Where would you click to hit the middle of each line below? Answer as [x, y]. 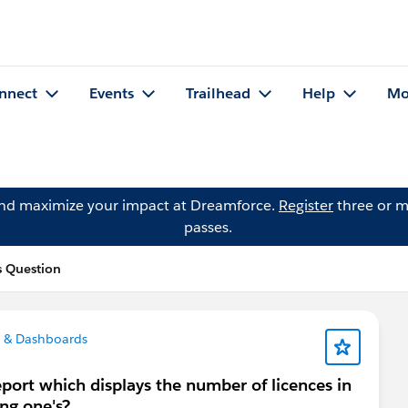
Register [306, 205]
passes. [208, 227]
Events [112, 94]
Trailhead [218, 94]
